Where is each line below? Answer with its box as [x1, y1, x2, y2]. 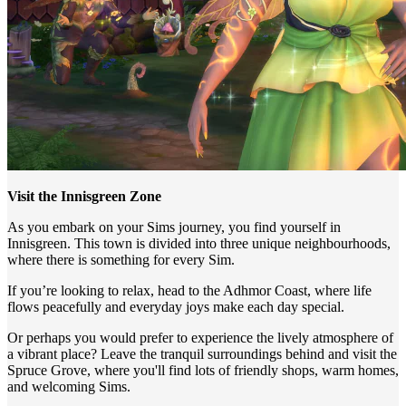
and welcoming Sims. [7, 379, 130, 394]
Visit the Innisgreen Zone [7, 188, 161, 204]
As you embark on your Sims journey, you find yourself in [7, 219, 341, 235]
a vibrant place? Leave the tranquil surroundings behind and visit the [7, 346, 397, 362]
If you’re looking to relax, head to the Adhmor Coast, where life [7, 283, 372, 298]
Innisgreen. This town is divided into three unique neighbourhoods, [7, 236, 391, 251]
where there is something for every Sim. [7, 252, 235, 267]
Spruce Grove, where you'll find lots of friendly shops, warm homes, [7, 362, 399, 378]
